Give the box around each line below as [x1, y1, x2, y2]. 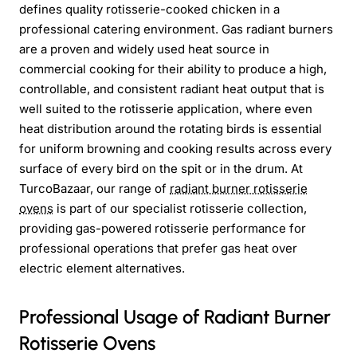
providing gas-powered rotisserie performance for [19, 220, 306, 236]
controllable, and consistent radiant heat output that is [19, 80, 324, 96]
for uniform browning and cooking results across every [19, 140, 331, 156]
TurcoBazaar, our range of [19, 180, 170, 196]
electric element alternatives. [19, 260, 185, 276]
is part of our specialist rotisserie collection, [53, 200, 307, 216]
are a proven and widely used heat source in [19, 41, 269, 57]
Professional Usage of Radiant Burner [19, 304, 331, 328]
